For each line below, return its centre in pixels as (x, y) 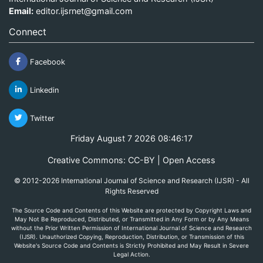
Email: (21, 11)
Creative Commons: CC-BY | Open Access (131, 160)
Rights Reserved (131, 191)
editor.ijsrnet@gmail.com (84, 11)
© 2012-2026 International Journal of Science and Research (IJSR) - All (131, 180)
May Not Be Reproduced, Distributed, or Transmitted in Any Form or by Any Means (131, 219)
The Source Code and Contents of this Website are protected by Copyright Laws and (131, 210)
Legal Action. (131, 254)
